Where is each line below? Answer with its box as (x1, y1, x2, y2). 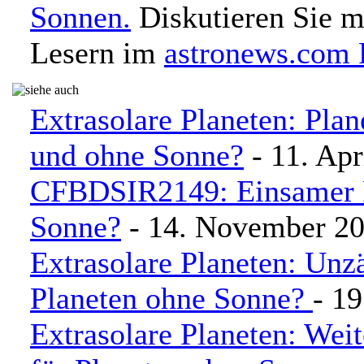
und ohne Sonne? (30, 138, 244, 172)
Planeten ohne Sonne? (30, 281, 313, 315)
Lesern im (30, 36, 164, 70)
